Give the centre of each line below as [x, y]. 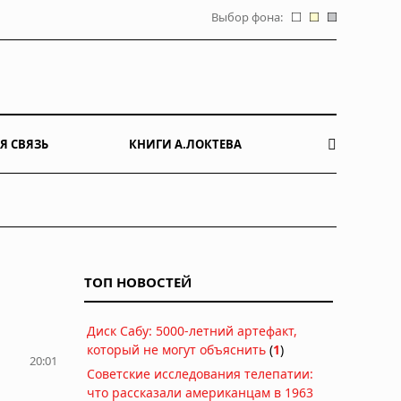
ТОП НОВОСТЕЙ [138, 282]
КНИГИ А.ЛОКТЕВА [185, 144]
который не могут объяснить [176, 349]
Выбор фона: [247, 17]
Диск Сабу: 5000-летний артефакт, [192, 330]
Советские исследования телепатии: [200, 373]
